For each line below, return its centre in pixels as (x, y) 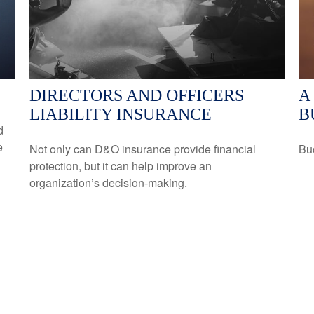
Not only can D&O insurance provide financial (143, 149)
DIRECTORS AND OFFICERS (137, 95)
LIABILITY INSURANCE (121, 114)
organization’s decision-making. (109, 182)
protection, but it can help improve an (121, 165)
